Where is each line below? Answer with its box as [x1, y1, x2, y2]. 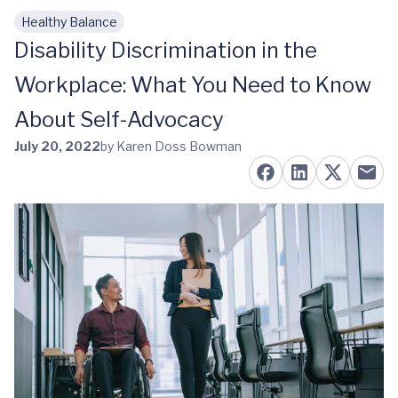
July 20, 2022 [14, 139, 100, 154]
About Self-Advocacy [14, 107, 224, 132]
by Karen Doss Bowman [100, 139, 242, 154]
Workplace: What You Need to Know [14, 72, 371, 98]
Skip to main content [28, 22, 170, 39]
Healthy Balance [21, 14, 117, 29]
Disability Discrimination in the [14, 37, 317, 63]
